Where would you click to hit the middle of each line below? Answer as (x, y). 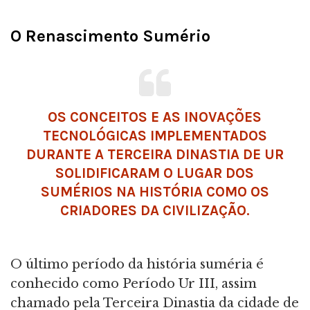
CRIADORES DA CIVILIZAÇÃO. (155, 211)
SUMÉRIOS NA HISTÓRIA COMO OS (155, 192)
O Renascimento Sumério (110, 36)
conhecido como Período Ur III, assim (134, 284)
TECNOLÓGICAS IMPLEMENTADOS (155, 136)
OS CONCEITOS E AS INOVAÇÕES (155, 117)
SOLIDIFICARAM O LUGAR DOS (155, 173)
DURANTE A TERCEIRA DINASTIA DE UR (155, 155)
